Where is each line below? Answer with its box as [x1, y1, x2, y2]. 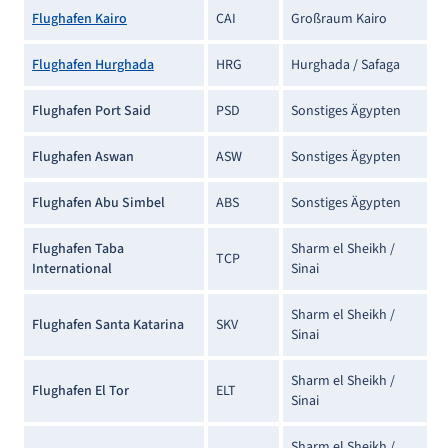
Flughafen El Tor [32, 380, 129, 401]
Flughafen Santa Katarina [32, 314, 184, 335]
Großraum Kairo [291, 8, 387, 29]
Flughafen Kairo [32, 8, 127, 29]
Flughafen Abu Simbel [32, 192, 165, 213]
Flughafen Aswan [32, 146, 134, 167]
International [32, 258, 112, 279]
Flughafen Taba [32, 238, 124, 259]
